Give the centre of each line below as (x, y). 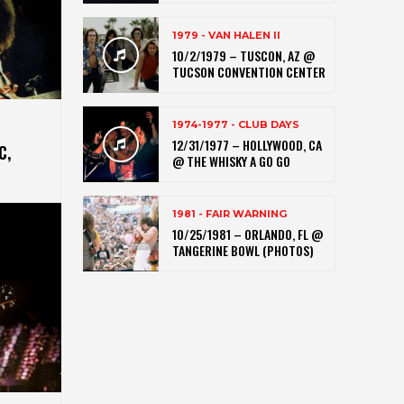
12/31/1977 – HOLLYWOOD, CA (247, 144)
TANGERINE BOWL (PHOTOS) (243, 250)
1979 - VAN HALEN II (226, 35)
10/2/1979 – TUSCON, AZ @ (243, 55)
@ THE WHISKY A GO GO (231, 161)
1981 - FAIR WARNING (230, 213)
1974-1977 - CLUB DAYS (236, 124)
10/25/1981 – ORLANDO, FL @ (248, 234)
